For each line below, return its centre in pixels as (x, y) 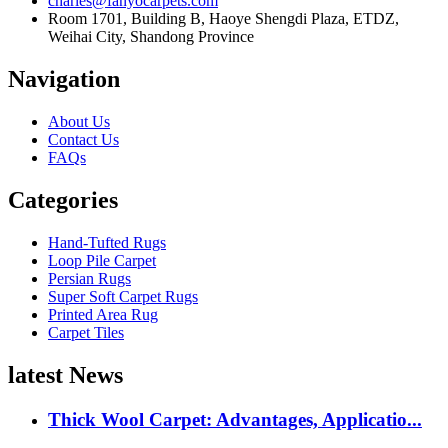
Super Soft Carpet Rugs (123, 297)
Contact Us (83, 140)
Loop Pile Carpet (102, 261)
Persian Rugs (89, 279)
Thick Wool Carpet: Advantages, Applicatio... (235, 419)
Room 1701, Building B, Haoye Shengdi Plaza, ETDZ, (223, 19)
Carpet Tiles (86, 333)
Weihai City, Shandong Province (151, 37)
